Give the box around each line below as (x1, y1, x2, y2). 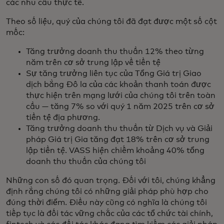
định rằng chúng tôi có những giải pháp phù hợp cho (6, 187, 208, 196)
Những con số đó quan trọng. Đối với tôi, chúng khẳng (6, 176, 215, 185)
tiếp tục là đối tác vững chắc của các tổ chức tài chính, (6, 209, 213, 218)
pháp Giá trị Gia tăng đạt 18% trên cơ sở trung (26, 135, 209, 144)
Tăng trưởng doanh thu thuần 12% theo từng (26, 47, 204, 56)
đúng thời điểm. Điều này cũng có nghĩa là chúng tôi (6, 198, 207, 207)
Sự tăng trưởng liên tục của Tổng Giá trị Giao (26, 69, 201, 78)
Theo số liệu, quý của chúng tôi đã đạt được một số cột (6, 17, 217, 26)
